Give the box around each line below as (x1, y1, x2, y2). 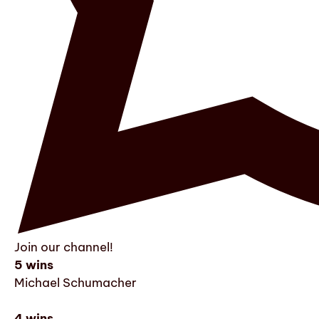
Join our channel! (14, 239, 113, 255)
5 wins (14, 256, 53, 273)
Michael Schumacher (14, 274, 137, 291)
